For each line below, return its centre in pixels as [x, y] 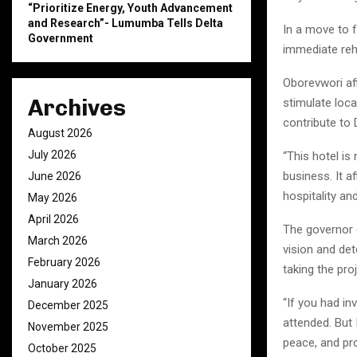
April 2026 [53, 219]
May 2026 [53, 198]
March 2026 [58, 241]
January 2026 [63, 284]
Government [61, 38]
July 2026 [52, 155]
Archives [77, 108]
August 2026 [60, 133]
